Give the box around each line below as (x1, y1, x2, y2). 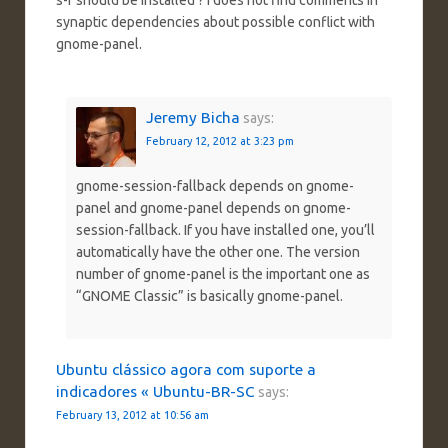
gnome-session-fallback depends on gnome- (76, 177, 354, 194)
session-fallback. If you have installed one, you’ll (76, 221, 375, 238)
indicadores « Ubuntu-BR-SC (56, 382, 255, 400)
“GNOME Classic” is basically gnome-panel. (76, 287, 343, 304)
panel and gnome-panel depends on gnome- (76, 199, 351, 216)
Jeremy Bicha (146, 109, 240, 127)
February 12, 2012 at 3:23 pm (146, 135, 294, 148)
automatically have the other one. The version (76, 243, 360, 260)
